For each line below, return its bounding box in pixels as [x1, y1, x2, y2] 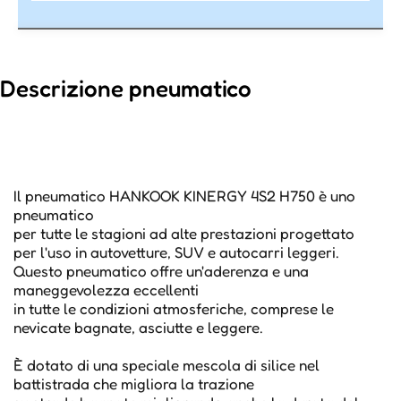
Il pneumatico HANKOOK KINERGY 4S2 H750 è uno [13, 186, 355, 206]
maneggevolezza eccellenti [13, 280, 199, 300]
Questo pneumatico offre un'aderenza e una [13, 261, 309, 281]
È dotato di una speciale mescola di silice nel [13, 355, 320, 375]
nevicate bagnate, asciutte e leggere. [13, 318, 263, 337]
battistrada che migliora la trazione [13, 374, 254, 394]
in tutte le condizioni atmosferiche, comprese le [13, 299, 334, 319]
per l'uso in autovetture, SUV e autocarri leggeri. [13, 243, 339, 262]
